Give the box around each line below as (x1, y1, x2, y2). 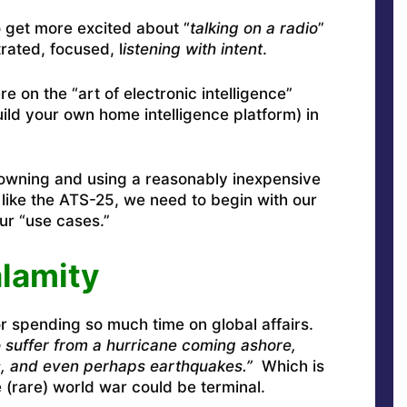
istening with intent (122, 40, 263, 59)
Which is (252, 356, 324, 375)
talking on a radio (189, 19, 318, 38)
